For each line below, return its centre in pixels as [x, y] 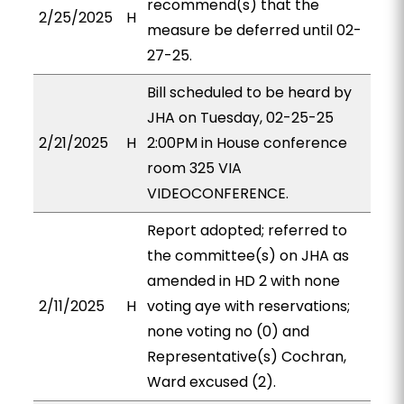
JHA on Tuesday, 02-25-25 [240, 118]
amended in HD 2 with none [243, 281]
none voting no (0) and [228, 331]
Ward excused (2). [211, 382]
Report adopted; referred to [247, 230]
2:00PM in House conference [247, 143]
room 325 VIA [194, 168]
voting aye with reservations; [248, 306]
